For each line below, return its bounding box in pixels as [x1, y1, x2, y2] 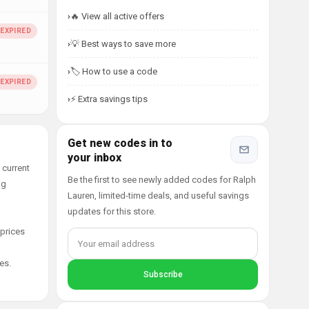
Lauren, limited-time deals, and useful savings [68, 190, 249, 201]
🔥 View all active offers [70, 11, 164, 21]
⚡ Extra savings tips [70, 94, 148, 104]
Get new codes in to [68, 137, 172, 150]
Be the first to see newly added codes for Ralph [68, 175, 256, 185]
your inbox [68, 151, 121, 164]
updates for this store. [68, 206, 156, 217]
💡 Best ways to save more [70, 39, 176, 49]
